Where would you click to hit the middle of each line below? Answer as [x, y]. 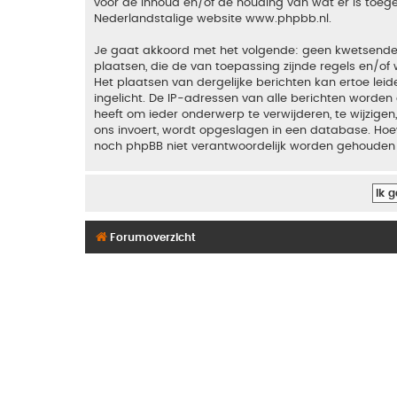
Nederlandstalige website [170, 18]
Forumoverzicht [153, 237]
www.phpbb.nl [287, 18]
